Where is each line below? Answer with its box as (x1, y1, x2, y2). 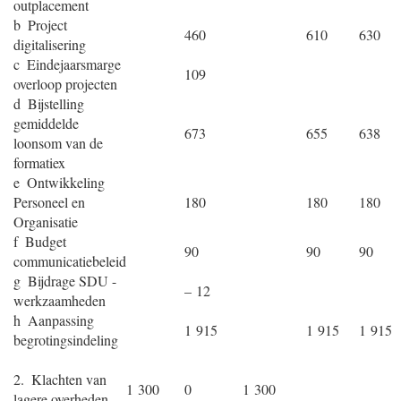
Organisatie (13, 212, 78, 231)
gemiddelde (13, 114, 79, 132)
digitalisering (13, 35, 86, 54)
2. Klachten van (13, 370, 107, 388)
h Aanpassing (13, 311, 94, 329)
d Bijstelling (13, 94, 84, 113)
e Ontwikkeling (13, 173, 105, 192)
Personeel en (13, 192, 85, 211)
